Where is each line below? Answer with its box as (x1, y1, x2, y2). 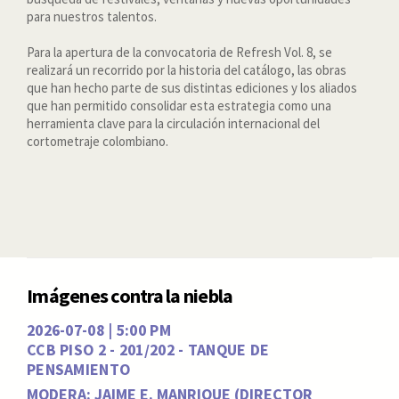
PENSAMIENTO (27, 358, 131, 379)
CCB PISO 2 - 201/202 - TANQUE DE (27, 338, 270, 360)
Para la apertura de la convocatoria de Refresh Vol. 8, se (27, 44, 332, 61)
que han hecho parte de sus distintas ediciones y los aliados (27, 79, 357, 97)
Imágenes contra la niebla (27, 282, 233, 308)
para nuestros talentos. (27, 8, 157, 26)
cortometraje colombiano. (27, 133, 168, 151)
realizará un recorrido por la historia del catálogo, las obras (27, 61, 346, 79)
